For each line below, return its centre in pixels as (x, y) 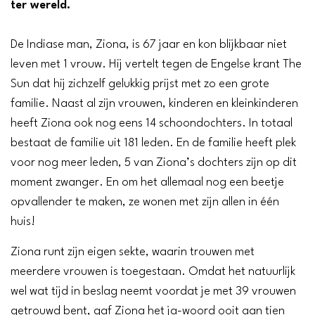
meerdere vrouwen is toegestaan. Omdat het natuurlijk (153, 272)
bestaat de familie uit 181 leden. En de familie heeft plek (153, 143)
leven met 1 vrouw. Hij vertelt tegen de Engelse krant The (156, 65)
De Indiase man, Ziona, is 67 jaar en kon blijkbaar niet (149, 45)
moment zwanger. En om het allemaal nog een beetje (147, 183)
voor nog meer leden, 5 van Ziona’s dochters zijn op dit (154, 163)
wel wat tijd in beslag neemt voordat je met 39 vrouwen (153, 292)
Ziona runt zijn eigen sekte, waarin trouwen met (133, 252)
